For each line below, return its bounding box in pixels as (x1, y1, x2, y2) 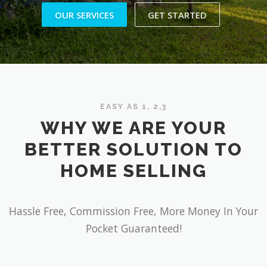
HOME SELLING (60, 160, 207, 181)
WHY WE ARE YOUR (41, 117, 226, 138)
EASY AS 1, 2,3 (100, 102, 167, 111)
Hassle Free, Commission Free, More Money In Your (9, 203, 258, 218)
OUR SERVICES (55, 8, 114, 21)
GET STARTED (148, 8, 207, 21)
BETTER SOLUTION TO (24, 138, 243, 160)
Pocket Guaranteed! (85, 221, 182, 235)
